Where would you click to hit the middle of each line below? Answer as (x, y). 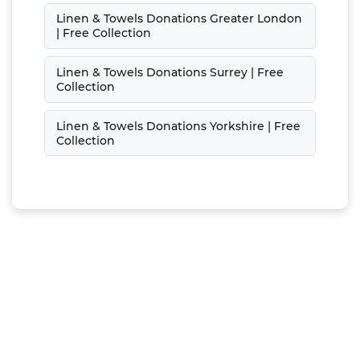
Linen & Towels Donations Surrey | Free (170, 73)
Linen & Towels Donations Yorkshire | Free (178, 126)
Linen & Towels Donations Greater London (179, 19)
